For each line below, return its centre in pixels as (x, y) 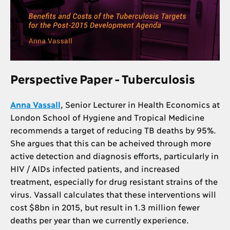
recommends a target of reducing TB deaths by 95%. (113, 130)
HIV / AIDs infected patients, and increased (95, 168)
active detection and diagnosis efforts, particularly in (114, 156)
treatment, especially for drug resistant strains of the (114, 181)
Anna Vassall (35, 104)
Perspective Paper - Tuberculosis (103, 79)
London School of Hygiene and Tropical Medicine (107, 117)
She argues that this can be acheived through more (110, 143)
